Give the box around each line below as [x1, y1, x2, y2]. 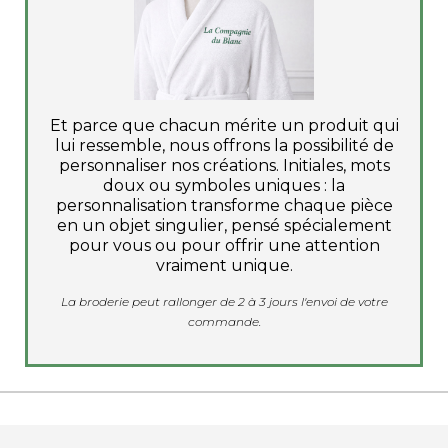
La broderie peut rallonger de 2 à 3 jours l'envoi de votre [60, 294, 388, 309]
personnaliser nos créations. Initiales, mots [58, 156, 390, 175]
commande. [187, 314, 261, 329]
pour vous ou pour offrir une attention [68, 236, 380, 255]
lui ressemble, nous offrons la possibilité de [54, 136, 394, 155]
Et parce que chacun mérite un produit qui [49, 116, 399, 135]
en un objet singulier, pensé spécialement [56, 216, 392, 235]
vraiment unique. [155, 256, 293, 275]
